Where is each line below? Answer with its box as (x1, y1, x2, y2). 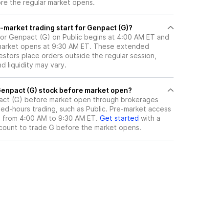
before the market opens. (54, 123, 141, 132)
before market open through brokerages (22, 95, 158, 104)
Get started (100, 114, 139, 123)
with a (139, 114, 160, 123)
